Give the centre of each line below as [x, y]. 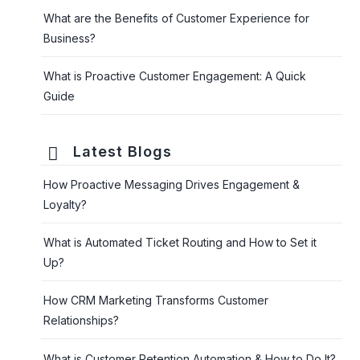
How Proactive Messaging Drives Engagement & [172, 184]
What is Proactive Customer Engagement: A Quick [175, 76]
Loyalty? [65, 204]
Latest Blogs [123, 151]
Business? [70, 38]
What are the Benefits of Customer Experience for [177, 18]
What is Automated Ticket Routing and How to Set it [180, 243]
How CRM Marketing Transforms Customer [156, 301]
